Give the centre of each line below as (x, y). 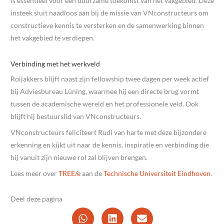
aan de (92, 173)
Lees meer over (34, 173)
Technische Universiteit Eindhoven (157, 173)
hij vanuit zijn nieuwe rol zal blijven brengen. (79, 157)
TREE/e (69, 173)
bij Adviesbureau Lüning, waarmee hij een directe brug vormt (105, 91)
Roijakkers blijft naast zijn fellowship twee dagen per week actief (110, 78)
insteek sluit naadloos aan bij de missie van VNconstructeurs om (109, 13)
